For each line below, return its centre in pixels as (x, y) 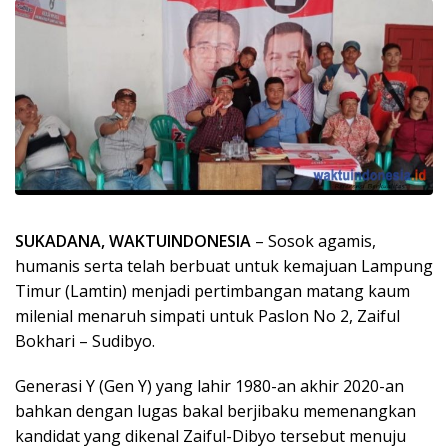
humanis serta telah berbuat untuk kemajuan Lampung (224, 266)
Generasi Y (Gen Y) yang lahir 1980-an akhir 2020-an (209, 386)
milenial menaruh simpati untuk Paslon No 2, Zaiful (207, 316)
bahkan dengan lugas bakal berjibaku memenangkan (215, 411)
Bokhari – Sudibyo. (85, 341)
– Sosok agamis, (313, 241)
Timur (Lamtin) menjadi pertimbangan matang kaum (212, 291)
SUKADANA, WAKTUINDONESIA (133, 241)
